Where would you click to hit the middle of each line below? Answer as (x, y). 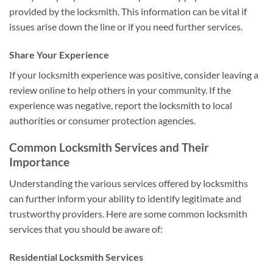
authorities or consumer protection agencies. (102, 120)
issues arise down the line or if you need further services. (126, 26)
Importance (39, 162)
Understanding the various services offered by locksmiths (129, 183)
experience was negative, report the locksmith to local (121, 105)
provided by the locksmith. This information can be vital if (128, 11)
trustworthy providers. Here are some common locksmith (128, 213)
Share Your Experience (59, 54)
